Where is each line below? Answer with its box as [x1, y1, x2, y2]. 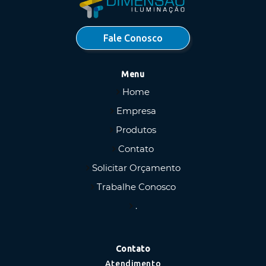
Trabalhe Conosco [96, 180, 176, 192]
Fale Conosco [103, 32, 163, 43]
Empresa [116, 104, 156, 116]
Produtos [116, 123, 156, 135]
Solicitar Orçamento [91, 161, 180, 173]
